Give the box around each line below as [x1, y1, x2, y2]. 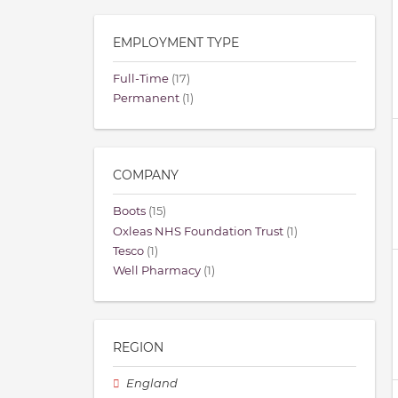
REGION [113, 339, 163, 356]
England [126, 377, 179, 391]
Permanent [113, 92, 179, 106]
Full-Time [113, 72, 169, 86]
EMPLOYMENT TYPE [113, 35, 239, 52]
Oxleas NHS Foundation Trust [113, 224, 283, 238]
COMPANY [113, 167, 179, 184]
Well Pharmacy [113, 264, 201, 278]
